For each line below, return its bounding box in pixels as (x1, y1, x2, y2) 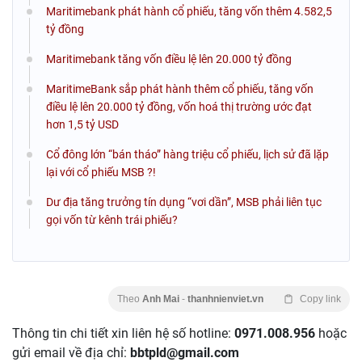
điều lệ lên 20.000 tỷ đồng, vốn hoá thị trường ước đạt (46, 100, 312, 114)
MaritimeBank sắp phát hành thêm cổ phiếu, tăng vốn (46, 82, 314, 96)
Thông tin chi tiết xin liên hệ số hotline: (12, 326, 234, 342)
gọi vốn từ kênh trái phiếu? (46, 213, 178, 227)
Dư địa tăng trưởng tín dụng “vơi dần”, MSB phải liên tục (46, 196, 322, 209)
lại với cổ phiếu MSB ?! (46, 166, 156, 179)
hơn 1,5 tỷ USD (46, 118, 119, 132)
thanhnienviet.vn (187, 293, 263, 305)
